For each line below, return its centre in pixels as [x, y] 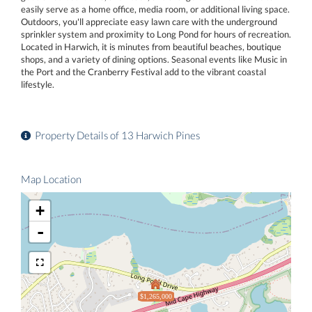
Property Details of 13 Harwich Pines [117, 135]
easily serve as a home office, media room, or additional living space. [155, 9]
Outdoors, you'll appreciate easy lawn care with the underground [149, 21]
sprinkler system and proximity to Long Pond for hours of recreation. [156, 34]
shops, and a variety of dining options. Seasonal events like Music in [154, 59]
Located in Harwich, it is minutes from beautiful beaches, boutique [151, 46]
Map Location [51, 179]
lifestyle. [38, 84]
